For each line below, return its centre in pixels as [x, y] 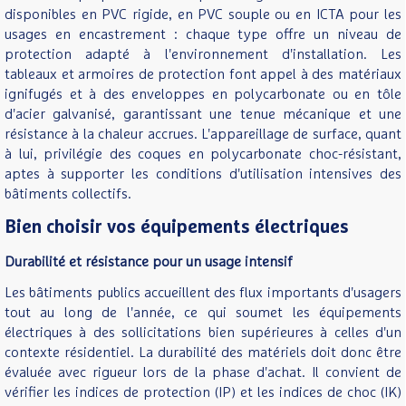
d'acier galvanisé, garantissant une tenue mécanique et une [203, 114]
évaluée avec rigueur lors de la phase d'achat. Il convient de [203, 372]
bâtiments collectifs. [68, 194]
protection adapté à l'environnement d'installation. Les [203, 54]
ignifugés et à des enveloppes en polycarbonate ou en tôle [203, 94]
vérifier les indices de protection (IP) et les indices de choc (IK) [203, 392]
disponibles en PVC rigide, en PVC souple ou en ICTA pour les [203, 14]
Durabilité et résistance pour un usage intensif [149, 262]
